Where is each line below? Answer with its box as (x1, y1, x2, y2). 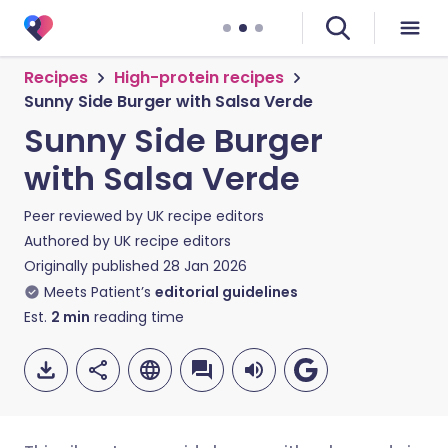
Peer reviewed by (24, 206, 147, 226)
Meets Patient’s (44, 282, 151, 302)
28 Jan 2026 (163, 256, 247, 276)
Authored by (24, 231, 114, 251)
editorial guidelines (155, 282, 298, 302)
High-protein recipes (114, 66, 284, 89)
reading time (90, 307, 184, 327)
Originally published (24, 256, 159, 276)
